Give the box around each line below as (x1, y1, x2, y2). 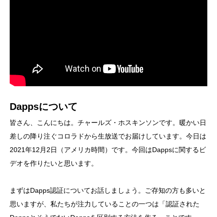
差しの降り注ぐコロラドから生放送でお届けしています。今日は (10, 132, 206, 140)
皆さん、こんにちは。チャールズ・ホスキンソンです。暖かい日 (10, 118, 206, 126)
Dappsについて (10, 101, 77, 112)
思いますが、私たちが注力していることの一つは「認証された (10, 200, 200, 208)
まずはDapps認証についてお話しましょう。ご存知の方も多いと (10, 186, 206, 194)
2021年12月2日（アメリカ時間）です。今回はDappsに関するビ (10, 145, 206, 154)
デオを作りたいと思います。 (10, 159, 98, 167)
